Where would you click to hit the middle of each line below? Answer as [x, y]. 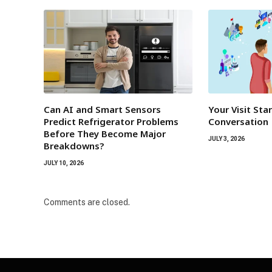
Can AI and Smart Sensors [102, 110]
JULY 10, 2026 [64, 163]
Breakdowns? [74, 146]
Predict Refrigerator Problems [111, 122]
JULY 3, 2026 [227, 139]
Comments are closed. [87, 202]
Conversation [239, 122]
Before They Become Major [105, 134]
